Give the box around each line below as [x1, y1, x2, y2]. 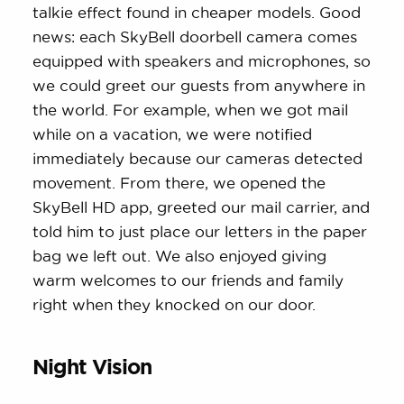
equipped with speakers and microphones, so [32, 51, 372, 69]
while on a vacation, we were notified [32, 124, 313, 142]
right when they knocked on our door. [32, 295, 317, 313]
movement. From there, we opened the [32, 173, 326, 191]
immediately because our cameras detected [32, 149, 363, 167]
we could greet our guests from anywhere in [32, 76, 366, 94]
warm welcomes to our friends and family [32, 271, 344, 289]
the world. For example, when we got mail [32, 100, 349, 118]
